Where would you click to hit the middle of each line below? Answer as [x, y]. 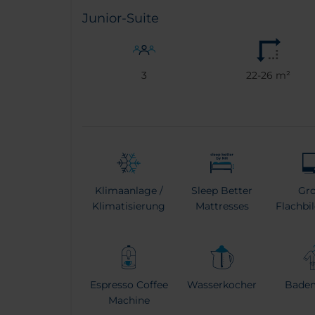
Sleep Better [222, 190]
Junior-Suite [121, 18]
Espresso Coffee [129, 284]
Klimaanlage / [129, 190]
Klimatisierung [129, 206]
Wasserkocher [222, 284]
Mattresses [222, 206]
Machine [129, 300]
